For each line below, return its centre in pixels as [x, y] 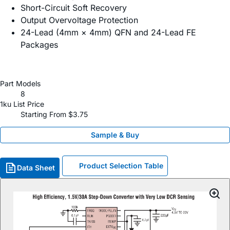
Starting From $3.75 [54, 114]
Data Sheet [36, 168]
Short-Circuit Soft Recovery [74, 8]
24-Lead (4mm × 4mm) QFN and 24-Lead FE [108, 33]
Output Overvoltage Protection [79, 20]
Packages [39, 45]
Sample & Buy [115, 135]
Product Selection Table [121, 166]
